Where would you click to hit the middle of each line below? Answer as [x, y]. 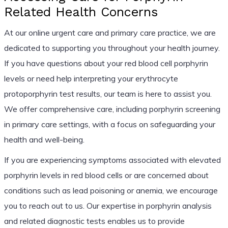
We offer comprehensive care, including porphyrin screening [112, 109]
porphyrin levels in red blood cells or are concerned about [106, 175]
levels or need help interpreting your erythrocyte [91, 78]
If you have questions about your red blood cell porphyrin [106, 63]
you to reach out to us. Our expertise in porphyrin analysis [108, 205]
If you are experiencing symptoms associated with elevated [112, 160]
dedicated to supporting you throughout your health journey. [112, 48]
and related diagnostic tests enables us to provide [94, 221]
